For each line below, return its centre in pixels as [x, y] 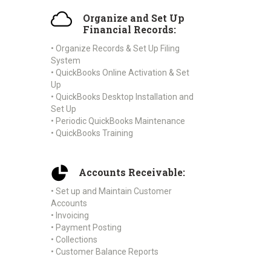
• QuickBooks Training [92, 133]
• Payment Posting [86, 228]
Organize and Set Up [133, 18]
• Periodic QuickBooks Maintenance [118, 121]
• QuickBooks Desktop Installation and [122, 97]
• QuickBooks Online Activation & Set [120, 73]
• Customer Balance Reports [105, 252]
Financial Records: [129, 30]
